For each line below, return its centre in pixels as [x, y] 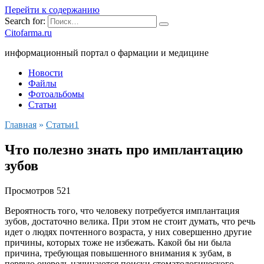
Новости [46, 73]
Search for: [25, 21]
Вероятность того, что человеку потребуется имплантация [122, 210]
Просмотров [29, 190]
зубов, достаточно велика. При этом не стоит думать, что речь [130, 221]
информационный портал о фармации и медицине [107, 53]
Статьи [42, 105]
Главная [21, 125]
